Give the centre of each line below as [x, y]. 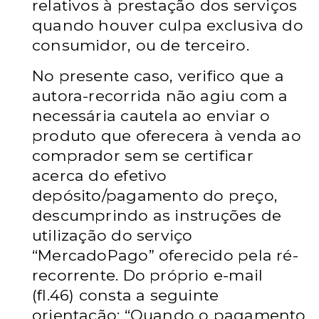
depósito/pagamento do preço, [155, 195]
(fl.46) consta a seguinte [126, 295]
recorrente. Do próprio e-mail [148, 275]
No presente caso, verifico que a [158, 75]
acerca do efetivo [100, 175]
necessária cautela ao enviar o [151, 115]
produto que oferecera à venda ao [167, 135]
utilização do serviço [113, 235]
